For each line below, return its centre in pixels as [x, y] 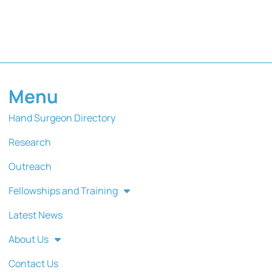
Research [29, 142]
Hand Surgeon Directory [62, 118]
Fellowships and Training [63, 191]
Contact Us [33, 264]
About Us [28, 240]
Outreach [30, 167]
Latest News [35, 215]
